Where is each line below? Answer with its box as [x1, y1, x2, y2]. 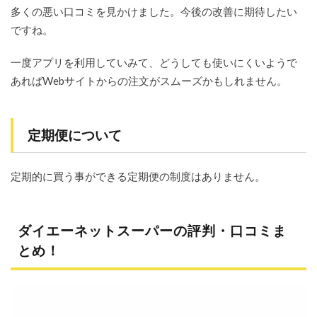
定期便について [28, 127, 122, 144]
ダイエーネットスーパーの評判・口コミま [18, 222, 287, 239]
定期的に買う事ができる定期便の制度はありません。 [11, 170, 265, 183]
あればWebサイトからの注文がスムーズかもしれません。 [11, 74, 287, 88]
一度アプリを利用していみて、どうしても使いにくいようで [11, 56, 297, 69]
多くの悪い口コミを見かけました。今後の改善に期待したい [11, 5, 297, 18]
